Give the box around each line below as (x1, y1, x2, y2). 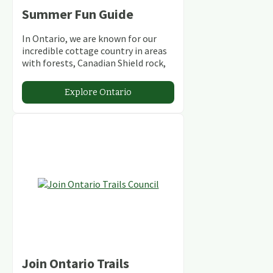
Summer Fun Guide (22, 5, 133, 23)
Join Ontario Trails (22, 254, 129, 272)
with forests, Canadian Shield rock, (22, 56, 166, 69)
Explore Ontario (65, 87, 132, 97)
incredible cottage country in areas (22, 44, 167, 57)
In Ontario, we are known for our (22, 32, 157, 44)
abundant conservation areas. (22, 80, 145, 93)
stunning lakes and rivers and (22, 68, 143, 81)
